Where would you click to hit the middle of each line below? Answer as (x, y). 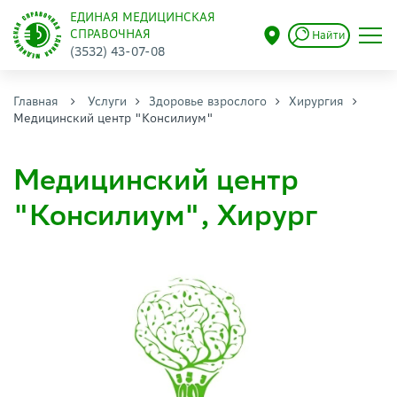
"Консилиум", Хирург (166, 215)
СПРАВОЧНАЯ (110, 34)
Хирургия (316, 101)
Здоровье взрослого (208, 101)
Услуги (107, 101)
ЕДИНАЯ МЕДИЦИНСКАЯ (142, 17)
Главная (36, 101)
